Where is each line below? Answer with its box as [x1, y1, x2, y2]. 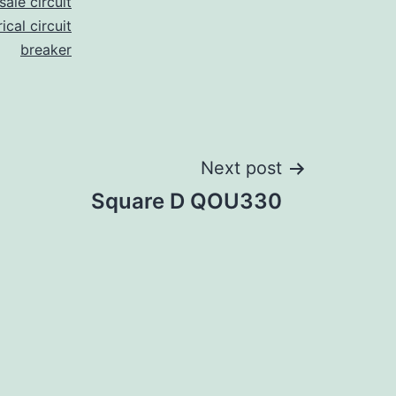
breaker [20, 41, 72, 59]
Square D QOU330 [91, 188, 282, 215]
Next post [201, 157, 282, 179]
